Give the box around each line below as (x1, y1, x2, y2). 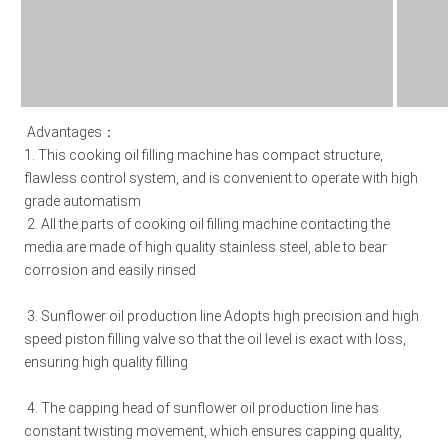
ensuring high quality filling (24, 354, 191, 370)
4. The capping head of (27, 400, 173, 416)
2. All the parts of (27, 216, 134, 232)
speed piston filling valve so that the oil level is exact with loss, (24, 331, 406, 347)
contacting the (300, 216, 390, 232)
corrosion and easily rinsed (24, 262, 199, 278)
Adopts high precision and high (224, 308, 419, 324)
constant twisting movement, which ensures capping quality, (24, 423, 402, 439)
